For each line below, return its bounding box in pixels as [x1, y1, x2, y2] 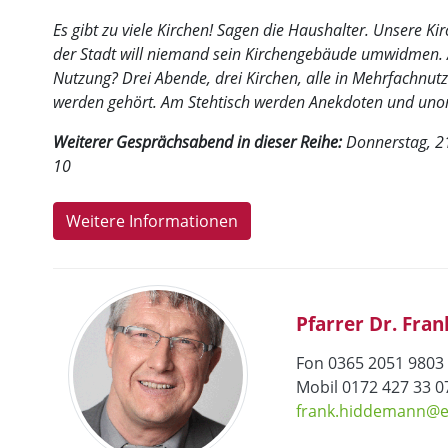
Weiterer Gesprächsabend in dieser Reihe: [53, 131, 346, 153]
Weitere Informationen [66, 210, 238, 232]
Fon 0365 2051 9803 [296, 351, 444, 374]
